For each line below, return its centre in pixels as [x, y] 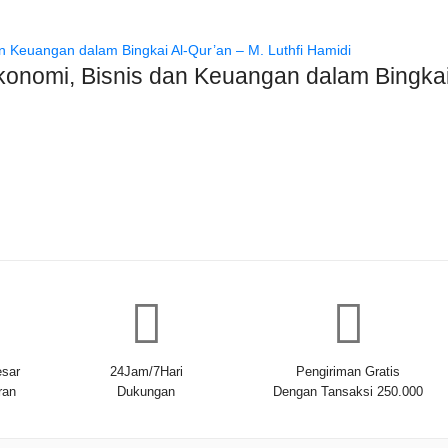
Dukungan [146, 391]
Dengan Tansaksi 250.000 [348, 391]
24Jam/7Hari [146, 371]
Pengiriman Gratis [348, 371]
